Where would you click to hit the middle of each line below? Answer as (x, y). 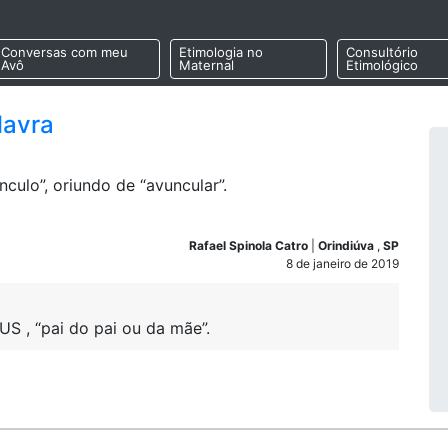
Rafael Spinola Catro (250, 245)
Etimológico (381, 65)
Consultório (381, 52)
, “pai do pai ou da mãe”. (118, 328)
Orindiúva (347, 245)
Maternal (206, 65)
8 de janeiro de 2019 (342, 263)
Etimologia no (220, 52)
